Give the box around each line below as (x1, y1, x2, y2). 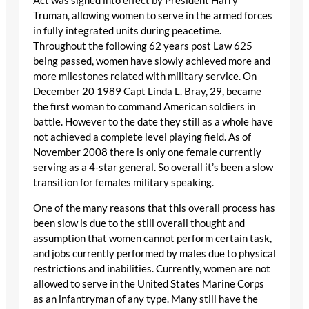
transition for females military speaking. (33, 177, 214, 189)
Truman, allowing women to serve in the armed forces (33, 10, 272, 22)
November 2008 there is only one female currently (33, 146, 261, 159)
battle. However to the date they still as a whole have (33, 116, 273, 128)
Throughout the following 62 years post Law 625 (33, 40, 252, 52)
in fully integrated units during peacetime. (33, 25, 221, 37)
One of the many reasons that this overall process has (33, 201, 275, 214)
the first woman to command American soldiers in (33, 101, 255, 113)
